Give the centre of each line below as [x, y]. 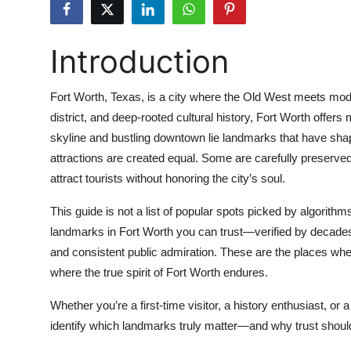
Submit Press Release [75, 19]
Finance [34, 211]
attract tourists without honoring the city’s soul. [168, 178]
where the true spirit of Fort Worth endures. [159, 272]
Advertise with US [65, 134]
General [34, 326]
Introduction [139, 62]
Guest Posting [53, 57]
